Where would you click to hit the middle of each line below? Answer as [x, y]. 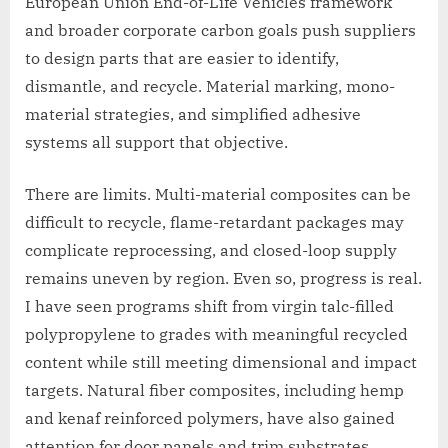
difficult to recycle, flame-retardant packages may [214, 221]
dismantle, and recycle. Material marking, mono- [210, 85]
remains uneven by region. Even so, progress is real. [223, 277]
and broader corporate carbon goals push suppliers [220, 29]
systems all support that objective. [156, 141]
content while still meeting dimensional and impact [221, 361]
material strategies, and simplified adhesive [193, 113]
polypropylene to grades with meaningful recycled [216, 333]
